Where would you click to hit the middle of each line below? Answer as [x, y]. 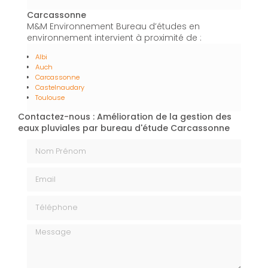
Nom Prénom [54, 144]
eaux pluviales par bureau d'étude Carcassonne [124, 128]
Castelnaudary [60, 88]
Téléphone [49, 201]
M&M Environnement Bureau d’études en [113, 27]
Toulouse [50, 98]
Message [46, 229]
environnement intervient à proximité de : [114, 38]
